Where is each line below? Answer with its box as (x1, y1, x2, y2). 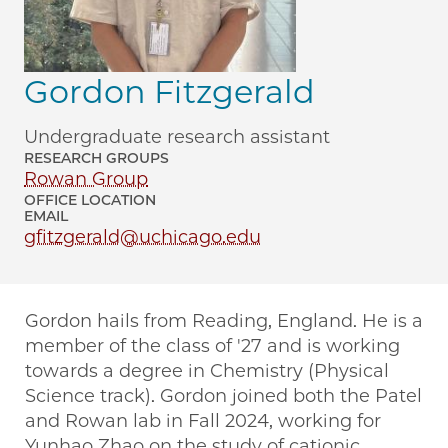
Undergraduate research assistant (24, 126, 330, 149)
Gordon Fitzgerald (24, 72, 315, 112)
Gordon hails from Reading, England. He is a (25, 310, 423, 333)
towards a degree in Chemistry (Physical (25, 360, 389, 383)
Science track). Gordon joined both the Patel (25, 385, 422, 408)
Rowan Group (24, 168, 148, 191)
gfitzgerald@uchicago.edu (24, 226, 261, 249)
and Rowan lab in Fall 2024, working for (25, 410, 381, 433)
